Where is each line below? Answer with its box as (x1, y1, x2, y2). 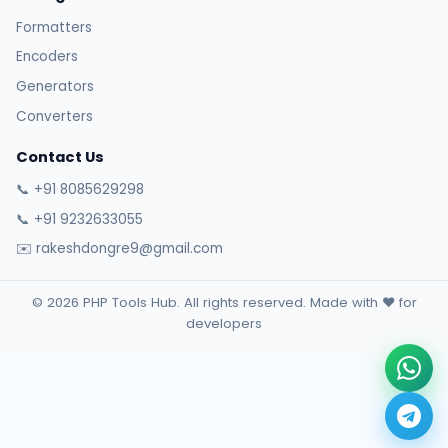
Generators (16, 77, 94, 97)
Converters (16, 107, 93, 127)
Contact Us (16, 146, 104, 167)
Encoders (16, 47, 78, 67)
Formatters (16, 17, 92, 37)
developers (186, 313, 262, 333)
